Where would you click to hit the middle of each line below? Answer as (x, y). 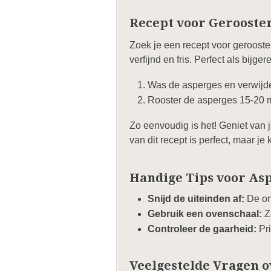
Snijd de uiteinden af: (196, 199)
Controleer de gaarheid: (202, 229)
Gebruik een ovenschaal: (205, 214)
